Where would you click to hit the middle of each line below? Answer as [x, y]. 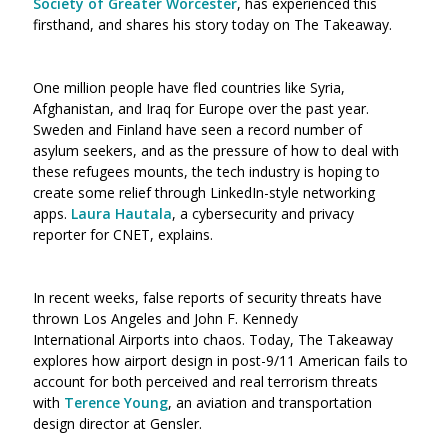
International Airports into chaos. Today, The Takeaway [213, 339]
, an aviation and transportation [270, 402]
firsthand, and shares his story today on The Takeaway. [214, 24]
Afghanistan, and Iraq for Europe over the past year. [201, 108]
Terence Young [116, 402]
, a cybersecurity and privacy [263, 213]
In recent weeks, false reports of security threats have [207, 297]
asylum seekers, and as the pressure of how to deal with [216, 150]
